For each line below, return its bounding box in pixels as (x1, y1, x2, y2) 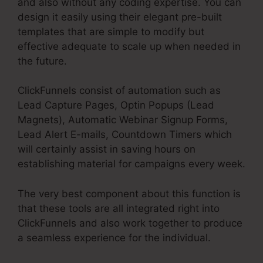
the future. (18, 55, 67, 67)
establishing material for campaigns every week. (18, 158, 245, 170)
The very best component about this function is (18, 187, 241, 200)
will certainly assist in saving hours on (18, 143, 195, 156)
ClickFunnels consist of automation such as (18, 85, 221, 97)
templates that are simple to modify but (18, 25, 204, 38)
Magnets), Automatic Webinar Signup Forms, (18, 114, 228, 126)
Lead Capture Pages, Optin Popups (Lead (18, 99, 214, 112)
